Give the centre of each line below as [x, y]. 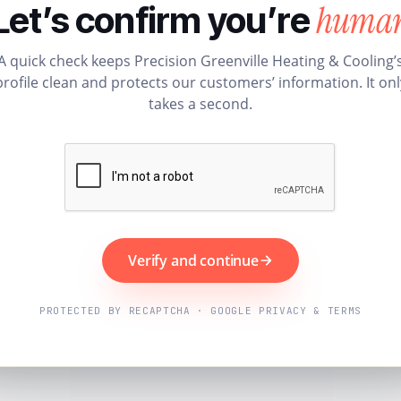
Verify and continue [193, 260]
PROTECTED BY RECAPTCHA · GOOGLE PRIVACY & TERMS [200, 310]
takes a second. [200, 103]
